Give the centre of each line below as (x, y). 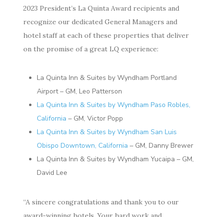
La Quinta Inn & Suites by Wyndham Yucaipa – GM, (115, 159)
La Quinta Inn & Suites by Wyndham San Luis (107, 132)
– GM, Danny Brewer (161, 146)
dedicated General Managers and (124, 22)
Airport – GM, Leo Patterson (79, 92)
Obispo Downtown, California (82, 146)
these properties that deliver (141, 36)
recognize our (47, 22)
